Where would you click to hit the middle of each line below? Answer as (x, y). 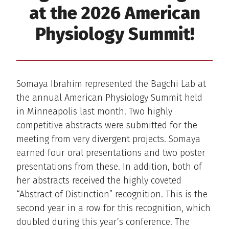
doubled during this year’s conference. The (103, 222)
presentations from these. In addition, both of (109, 166)
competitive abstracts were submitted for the (107, 125)
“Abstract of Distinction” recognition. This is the (112, 194)
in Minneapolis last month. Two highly (94, 111)
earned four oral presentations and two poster (111, 153)
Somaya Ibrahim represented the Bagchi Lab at (111, 84)
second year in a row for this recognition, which (113, 208)
